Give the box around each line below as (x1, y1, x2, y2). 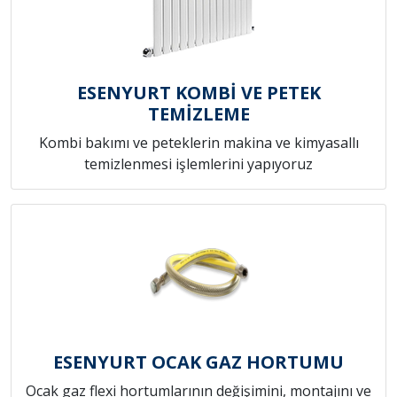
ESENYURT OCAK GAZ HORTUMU (53, 350, 344, 375)
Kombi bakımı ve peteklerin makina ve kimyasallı (38, 133, 359, 153)
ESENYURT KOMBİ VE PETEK (76, 81, 321, 105)
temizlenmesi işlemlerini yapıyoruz (84, 154, 313, 175)
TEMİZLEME (147, 102, 250, 127)
